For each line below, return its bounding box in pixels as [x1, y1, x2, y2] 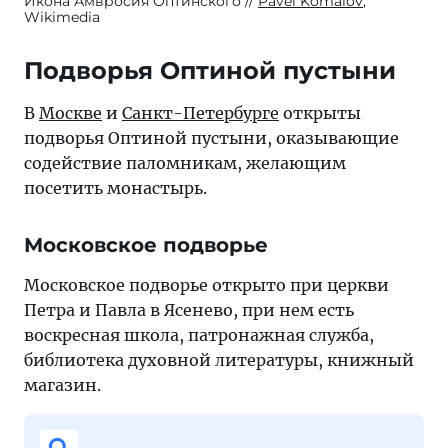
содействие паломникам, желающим [24, 153, 346, 174]
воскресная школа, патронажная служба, [24, 325, 374, 346]
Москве [39, 103, 102, 124]
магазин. [24, 375, 101, 396]
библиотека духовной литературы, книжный [24, 350, 414, 371]
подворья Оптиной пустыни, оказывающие [24, 128, 399, 149]
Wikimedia [24, 8, 100, 27]
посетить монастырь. [24, 178, 207, 199]
